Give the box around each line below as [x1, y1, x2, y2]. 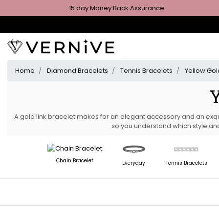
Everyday [122, 159, 145, 167]
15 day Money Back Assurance [69, 3, 165, 13]
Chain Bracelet [56, 156, 93, 164]
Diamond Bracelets [47, 66, 108, 75]
